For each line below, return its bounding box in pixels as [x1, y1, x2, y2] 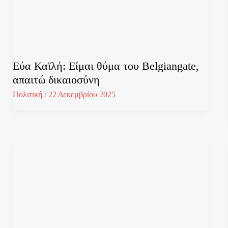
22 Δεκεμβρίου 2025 [48, 90, 116, 99]
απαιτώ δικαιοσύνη [12, 73, 100, 86]
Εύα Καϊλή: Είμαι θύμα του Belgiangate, [12, 59, 199, 72]
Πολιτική [12, 90, 42, 99]
